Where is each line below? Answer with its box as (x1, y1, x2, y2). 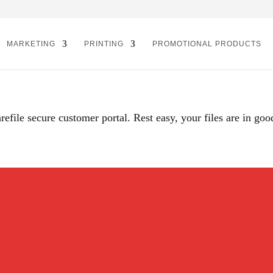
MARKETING (7, 40, 55, 48)
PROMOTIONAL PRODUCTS (152, 40, 261, 48)
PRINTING (84, 40, 124, 48)
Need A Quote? (65, 247, 188, 266)
